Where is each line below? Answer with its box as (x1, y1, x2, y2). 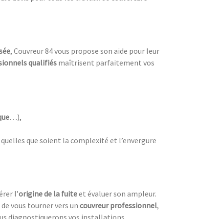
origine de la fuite (19, 188, 79, 198)
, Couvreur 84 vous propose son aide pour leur (10, 45, 159, 56)
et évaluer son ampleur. (79, 188, 156, 198)
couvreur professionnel (80, 200, 157, 210)
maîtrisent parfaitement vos (58, 57, 154, 67)
